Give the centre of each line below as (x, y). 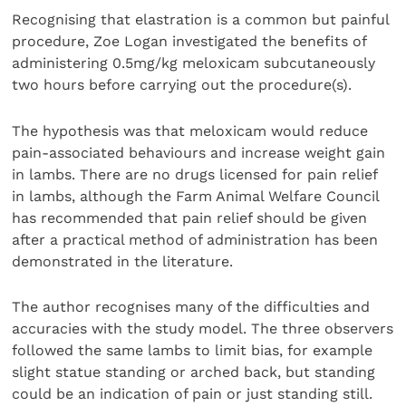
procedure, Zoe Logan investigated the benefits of (189, 42)
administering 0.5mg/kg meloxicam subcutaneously (194, 63)
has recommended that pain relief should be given (190, 217)
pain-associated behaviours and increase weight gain (199, 152)
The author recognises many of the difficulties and (191, 307)
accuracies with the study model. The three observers (203, 329)
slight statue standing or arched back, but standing (194, 372)
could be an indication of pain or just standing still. (193, 394)
